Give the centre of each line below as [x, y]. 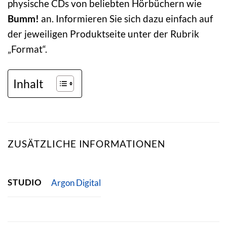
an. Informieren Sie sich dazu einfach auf [126, 18]
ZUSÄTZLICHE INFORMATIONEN [86, 143]
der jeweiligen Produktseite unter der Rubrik [103, 33]
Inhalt [28, 83]
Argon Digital [76, 182]
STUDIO [25, 182]
